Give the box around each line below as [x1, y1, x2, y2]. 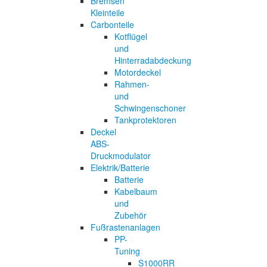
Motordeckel [114, 66, 161, 78]
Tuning [114, 244, 140, 257]
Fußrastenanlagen [91, 221, 160, 233]
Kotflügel [114, 30, 147, 42]
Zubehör [114, 209, 147, 221]
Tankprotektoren [114, 113, 176, 126]
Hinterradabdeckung [114, 54, 191, 66]
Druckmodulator [91, 149, 151, 162]
